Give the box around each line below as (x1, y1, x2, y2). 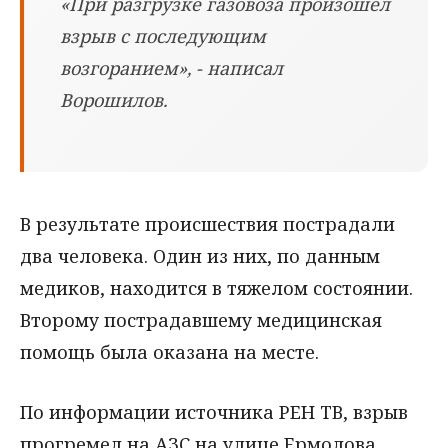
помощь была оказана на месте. (20, 339, 319, 364)
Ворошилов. (60, 87, 167, 112)
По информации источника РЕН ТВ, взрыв (20, 400, 408, 425)
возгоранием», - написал (60, 55, 283, 80)
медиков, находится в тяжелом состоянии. (20, 275, 413, 300)
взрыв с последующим (60, 23, 266, 48)
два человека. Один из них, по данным (20, 243, 380, 268)
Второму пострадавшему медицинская (20, 307, 382, 332)
